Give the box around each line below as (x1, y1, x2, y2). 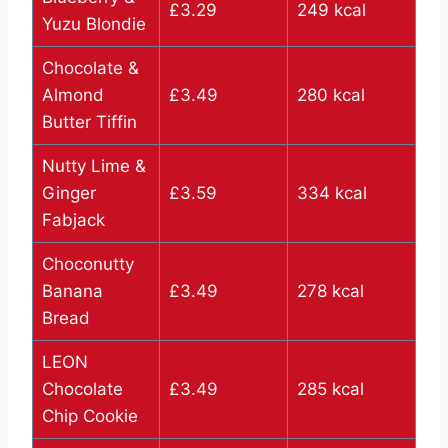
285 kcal (296, 379, 364, 400)
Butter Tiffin (41, 112, 137, 133)
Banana (41, 281, 103, 302)
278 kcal (296, 281, 364, 302)
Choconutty (41, 254, 134, 275)
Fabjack (41, 210, 105, 231)
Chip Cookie (41, 406, 138, 427)
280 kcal (296, 85, 365, 106)
